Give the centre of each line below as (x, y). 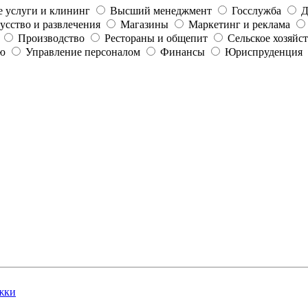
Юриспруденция (264, 52)
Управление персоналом (83, 52)
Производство (51, 38)
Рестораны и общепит (156, 38)
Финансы (183, 52)
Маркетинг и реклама (239, 24)
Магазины (144, 24)
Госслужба (256, 10)
